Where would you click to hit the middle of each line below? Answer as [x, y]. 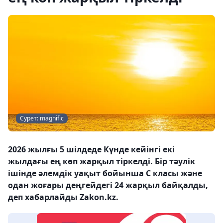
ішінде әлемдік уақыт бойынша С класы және [105, 173]
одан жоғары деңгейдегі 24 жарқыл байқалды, [108, 185]
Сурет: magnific [42, 118]
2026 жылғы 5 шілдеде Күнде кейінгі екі [91, 149]
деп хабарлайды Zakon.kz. [63, 197]
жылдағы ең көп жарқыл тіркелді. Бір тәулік [102, 161]
